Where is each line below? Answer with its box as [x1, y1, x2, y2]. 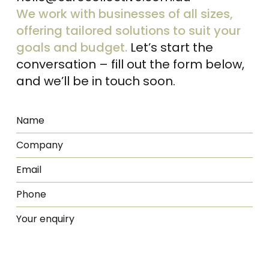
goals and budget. [16, 38, 127, 56]
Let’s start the [127, 38, 213, 56]
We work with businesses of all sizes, [16, 5, 233, 22]
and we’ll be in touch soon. [16, 72, 175, 89]
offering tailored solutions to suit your [16, 22, 241, 39]
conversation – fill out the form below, [16, 55, 244, 73]
